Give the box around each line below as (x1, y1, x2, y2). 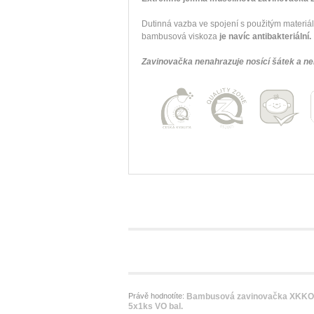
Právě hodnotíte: (128, 292, 186, 301)
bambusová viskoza (142, 32, 217, 42)
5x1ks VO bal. (128, 301, 183, 312)
